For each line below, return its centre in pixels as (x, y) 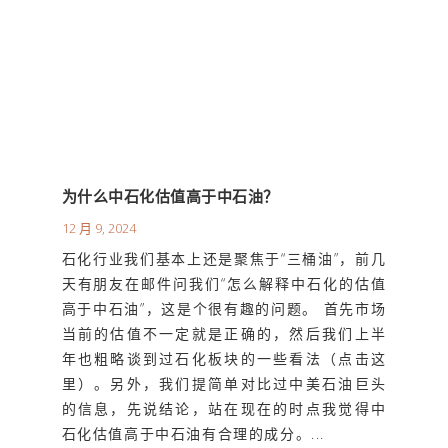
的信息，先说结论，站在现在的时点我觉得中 (224, 409)
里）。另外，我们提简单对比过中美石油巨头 (224, 384)
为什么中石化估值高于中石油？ (170, 196)
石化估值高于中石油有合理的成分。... (193, 434)
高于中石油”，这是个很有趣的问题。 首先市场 (224, 309)
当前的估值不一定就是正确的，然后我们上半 (224, 334)
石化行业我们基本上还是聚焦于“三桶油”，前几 (224, 259)
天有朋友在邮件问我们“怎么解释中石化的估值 (224, 284)
